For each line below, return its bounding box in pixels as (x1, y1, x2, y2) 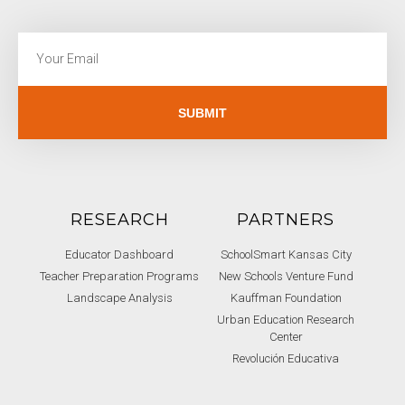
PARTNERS (237, 210, 334, 230)
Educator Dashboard (65, 248, 174, 261)
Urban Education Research (217, 313, 354, 326)
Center (268, 330, 303, 344)
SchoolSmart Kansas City (220, 248, 352, 261)
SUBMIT (178, 105, 227, 120)
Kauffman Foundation (230, 291, 342, 305)
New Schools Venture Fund (218, 269, 353, 283)
